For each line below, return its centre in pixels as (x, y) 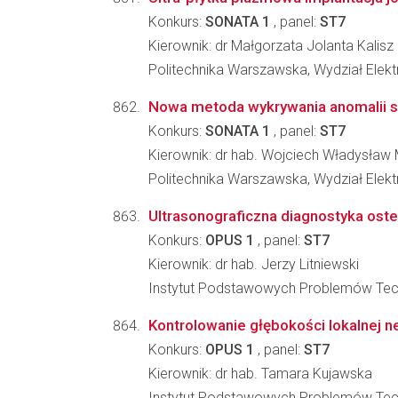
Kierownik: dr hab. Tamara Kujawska (260, 374)
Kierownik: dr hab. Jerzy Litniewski (254, 264)
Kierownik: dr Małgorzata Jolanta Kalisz (271, 46)
